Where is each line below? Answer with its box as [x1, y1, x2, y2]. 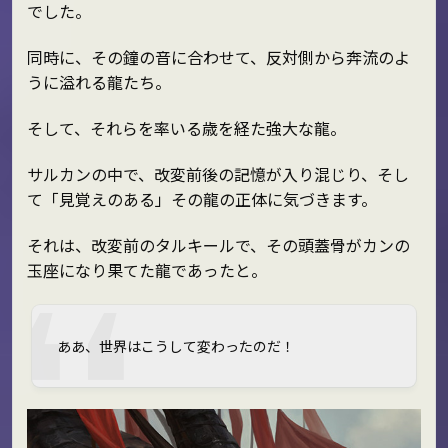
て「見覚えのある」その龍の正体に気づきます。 [26, 186, 377, 211]
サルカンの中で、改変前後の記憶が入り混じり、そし [26, 161, 409, 186]
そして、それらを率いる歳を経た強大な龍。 [26, 115, 346, 140]
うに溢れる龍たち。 [26, 70, 171, 95]
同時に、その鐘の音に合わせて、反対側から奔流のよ [26, 45, 410, 70]
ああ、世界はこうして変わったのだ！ [56, 335, 295, 356]
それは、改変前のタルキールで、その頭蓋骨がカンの [26, 232, 410, 257]
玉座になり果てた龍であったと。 [26, 257, 267, 282]
